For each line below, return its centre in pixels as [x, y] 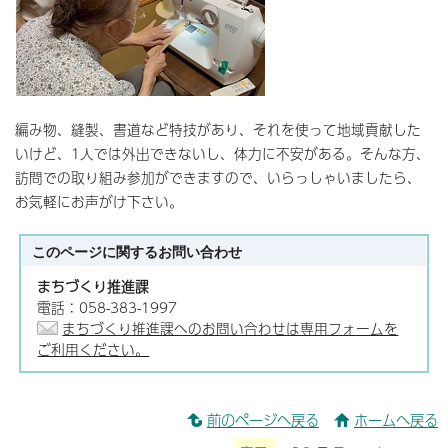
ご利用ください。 [93, 349]
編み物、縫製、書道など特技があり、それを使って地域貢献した [218, 129]
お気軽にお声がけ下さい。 [99, 201]
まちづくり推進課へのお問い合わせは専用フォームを [230, 328]
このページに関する [95, 251]
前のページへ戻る [263, 419]
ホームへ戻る [396, 419]
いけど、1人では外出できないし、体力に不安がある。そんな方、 [222, 153]
